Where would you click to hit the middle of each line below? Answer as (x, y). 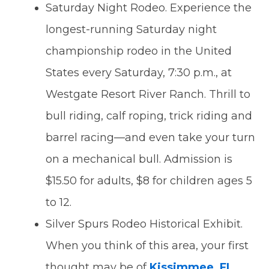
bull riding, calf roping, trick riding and (149, 116)
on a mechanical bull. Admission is (139, 159)
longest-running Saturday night (131, 30)
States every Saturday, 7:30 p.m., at (139, 73)
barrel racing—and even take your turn (151, 138)
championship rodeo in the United (139, 51)
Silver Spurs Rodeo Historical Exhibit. (144, 224)
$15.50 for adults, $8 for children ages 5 (149, 181)
